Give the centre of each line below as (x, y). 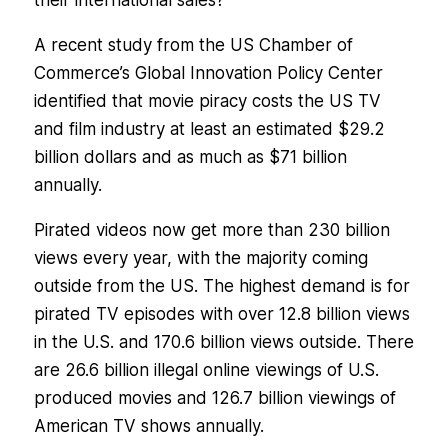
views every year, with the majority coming (200, 258)
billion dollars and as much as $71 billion (190, 157)
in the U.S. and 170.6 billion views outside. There (223, 342)
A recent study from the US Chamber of (193, 45)
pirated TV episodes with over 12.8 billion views (221, 314)
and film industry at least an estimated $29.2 (209, 129)
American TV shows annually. (148, 426)
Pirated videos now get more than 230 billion (211, 230)
